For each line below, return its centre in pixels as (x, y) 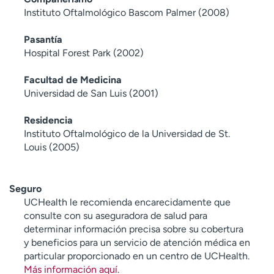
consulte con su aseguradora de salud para (116, 215)
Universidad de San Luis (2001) (91, 93)
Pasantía (43, 39)
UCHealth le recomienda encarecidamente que (127, 202)
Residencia (48, 120)
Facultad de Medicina (73, 80)
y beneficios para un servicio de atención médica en (137, 242)
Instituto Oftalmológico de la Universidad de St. (127, 133)
